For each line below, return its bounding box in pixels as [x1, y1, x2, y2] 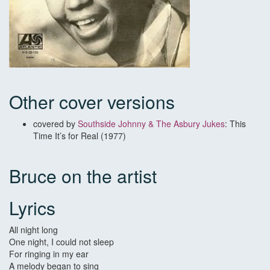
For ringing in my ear [9, 248, 89, 260]
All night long [9, 224, 58, 236]
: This [225, 118, 246, 130]
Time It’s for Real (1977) [33, 130, 126, 142]
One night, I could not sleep [9, 236, 114, 248]
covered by [33, 118, 78, 130]
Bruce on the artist [9, 163, 157, 189]
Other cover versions [9, 89, 175, 115]
